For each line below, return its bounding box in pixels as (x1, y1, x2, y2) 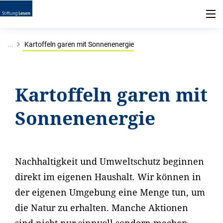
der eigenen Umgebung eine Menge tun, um (15, 186, 205, 198)
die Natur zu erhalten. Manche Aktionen (15, 202, 188, 214)
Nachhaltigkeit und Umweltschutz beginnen (15, 155, 204, 167)
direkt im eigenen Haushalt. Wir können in (15, 171, 201, 183)
